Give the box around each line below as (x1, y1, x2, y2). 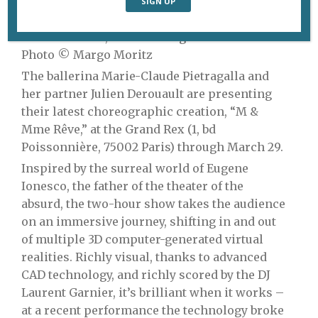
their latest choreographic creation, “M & (21, 104, 258, 119)
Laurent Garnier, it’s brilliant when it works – (21, 285, 284, 300)
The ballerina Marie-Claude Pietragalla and (21, 69, 269, 83)
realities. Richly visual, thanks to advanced (21, 250, 267, 264)
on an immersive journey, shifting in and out (21, 214, 276, 229)
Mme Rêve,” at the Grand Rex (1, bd (21, 122, 216, 136)
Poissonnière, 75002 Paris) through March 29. (21, 140, 283, 154)
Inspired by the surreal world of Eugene (21, 161, 248, 175)
